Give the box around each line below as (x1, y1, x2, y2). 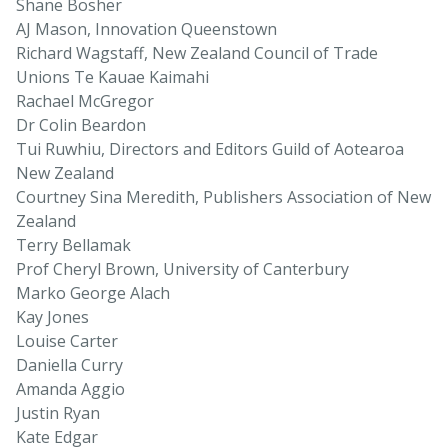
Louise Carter (16, 330, 118, 353)
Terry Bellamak (16, 234, 131, 257)
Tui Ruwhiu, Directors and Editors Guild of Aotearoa (16, 138, 404, 161)
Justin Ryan (16, 402, 100, 425)
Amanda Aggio (16, 378, 125, 401)
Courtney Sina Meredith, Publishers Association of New (16, 186, 431, 209)
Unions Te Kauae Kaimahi (16, 66, 209, 89)
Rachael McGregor (16, 90, 154, 113)
